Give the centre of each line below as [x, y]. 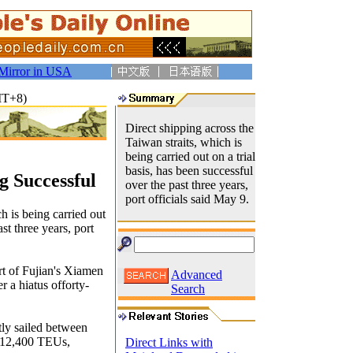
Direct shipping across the [190, 128]
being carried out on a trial [190, 156]
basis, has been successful [189, 171]
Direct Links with [169, 342]
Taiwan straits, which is [184, 142]
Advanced [197, 275]
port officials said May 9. [187, 199]
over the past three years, [187, 185]
